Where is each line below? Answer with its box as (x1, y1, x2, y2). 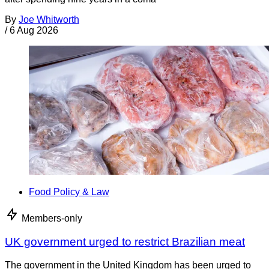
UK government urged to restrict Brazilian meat (5, 235, 245, 248)
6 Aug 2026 (10, 25, 58, 36)
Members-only (22, 213, 82, 224)
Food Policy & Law (29, 187, 109, 198)
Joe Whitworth (19, 14, 79, 25)
